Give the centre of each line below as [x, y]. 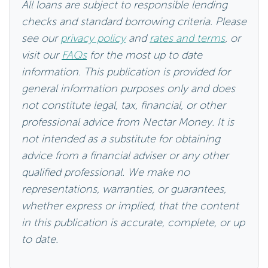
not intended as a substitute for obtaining [121, 139]
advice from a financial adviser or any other [125, 156]
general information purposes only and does [128, 89]
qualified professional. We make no [106, 173]
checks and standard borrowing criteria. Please [134, 22]
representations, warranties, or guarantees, [124, 189]
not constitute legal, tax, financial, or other [124, 106]
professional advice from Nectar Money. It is [128, 122]
